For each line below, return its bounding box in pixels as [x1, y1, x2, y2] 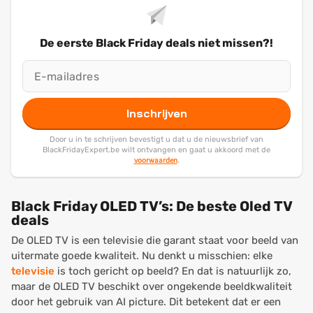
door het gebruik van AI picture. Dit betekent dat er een [11, 296, 281, 308]
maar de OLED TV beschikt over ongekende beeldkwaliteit [11, 280, 292, 293]
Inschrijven [126, 106, 187, 120]
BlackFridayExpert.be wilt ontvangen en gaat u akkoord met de [43, 145, 270, 154]
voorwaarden [133, 155, 177, 165]
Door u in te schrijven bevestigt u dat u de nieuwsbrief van [50, 135, 263, 144]
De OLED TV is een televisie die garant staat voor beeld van [11, 234, 298, 247]
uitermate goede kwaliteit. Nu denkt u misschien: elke [11, 249, 272, 262]
